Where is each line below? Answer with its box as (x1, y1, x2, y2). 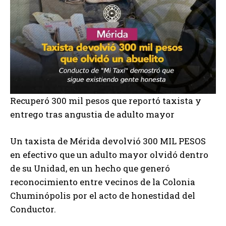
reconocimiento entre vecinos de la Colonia (10, 176, 195, 188)
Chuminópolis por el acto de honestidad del (10, 190, 195, 202)
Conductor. (10, 203, 56, 215)
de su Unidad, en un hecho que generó (10, 162, 170, 175)
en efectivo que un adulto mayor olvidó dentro (10, 149, 208, 161)
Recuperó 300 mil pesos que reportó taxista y (10, 95, 201, 107)
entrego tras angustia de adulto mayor (10, 108, 175, 121)
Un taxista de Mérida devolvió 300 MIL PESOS (10, 135, 206, 147)
